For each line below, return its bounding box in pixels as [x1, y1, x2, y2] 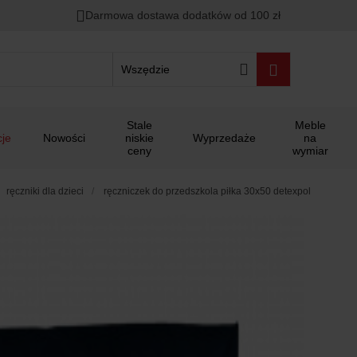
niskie [124, 131, 154, 144]
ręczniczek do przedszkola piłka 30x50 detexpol [104, 186, 311, 197]
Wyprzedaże [193, 131, 257, 144]
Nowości [43, 131, 85, 144]
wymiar [292, 144, 328, 157]
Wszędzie [120, 62, 170, 76]
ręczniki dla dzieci [6, 186, 84, 197]
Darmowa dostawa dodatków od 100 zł [85, 9, 281, 22]
